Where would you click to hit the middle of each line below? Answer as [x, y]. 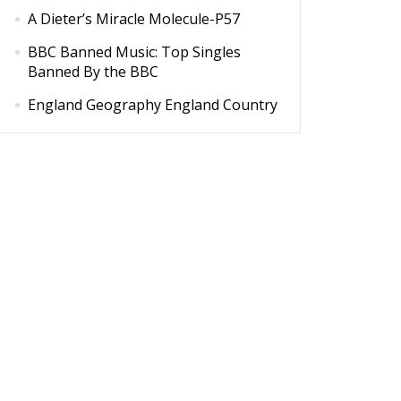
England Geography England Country [153, 105]
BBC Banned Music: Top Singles [134, 52]
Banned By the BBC [93, 72]
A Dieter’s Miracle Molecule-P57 [134, 19]
